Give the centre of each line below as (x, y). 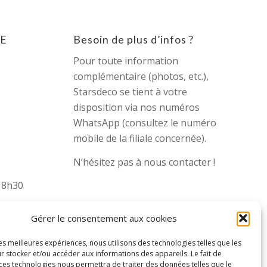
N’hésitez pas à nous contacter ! (145, 162)
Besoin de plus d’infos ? (134, 39)
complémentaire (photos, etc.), (141, 77)
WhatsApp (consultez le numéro (145, 123)
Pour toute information (126, 61)
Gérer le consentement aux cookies (104, 218)
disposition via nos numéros (137, 108)
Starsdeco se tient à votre (131, 92)
